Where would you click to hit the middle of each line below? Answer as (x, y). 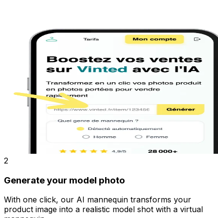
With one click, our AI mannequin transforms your (98, 200)
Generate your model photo (64, 180)
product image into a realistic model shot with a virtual (103, 209)
